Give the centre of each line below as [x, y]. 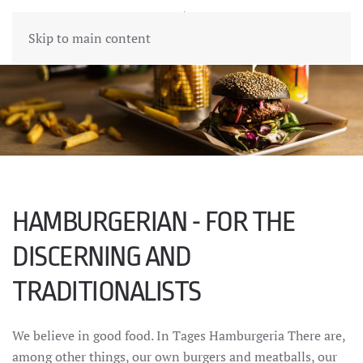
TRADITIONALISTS [107, 291]
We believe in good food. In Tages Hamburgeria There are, [179, 335]
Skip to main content [90, 38]
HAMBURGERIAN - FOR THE [154, 222]
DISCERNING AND [101, 256]
